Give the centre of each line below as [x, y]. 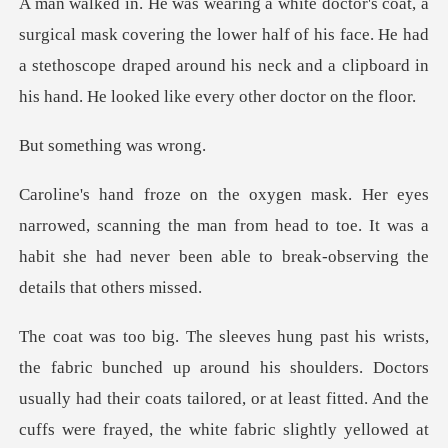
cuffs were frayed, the [100, 429]
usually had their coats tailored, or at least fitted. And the [224, 398]
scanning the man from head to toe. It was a [263, 226]
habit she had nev [88, 257]
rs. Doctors [387, 367]
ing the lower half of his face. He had [295, 35]
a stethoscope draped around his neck [158, 66]
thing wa [116, 146]
